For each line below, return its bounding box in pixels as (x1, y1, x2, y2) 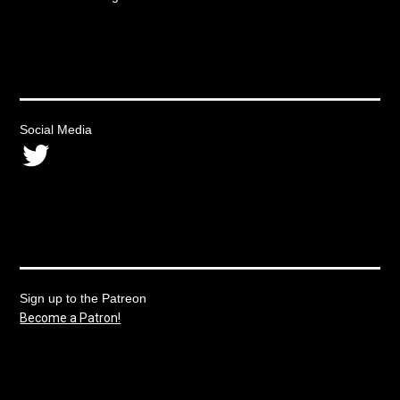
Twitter (19, 135, 118, 173)
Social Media (20, 121, 93, 137)
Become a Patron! (20, 310, 121, 325)
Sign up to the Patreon (20, 290, 147, 305)
